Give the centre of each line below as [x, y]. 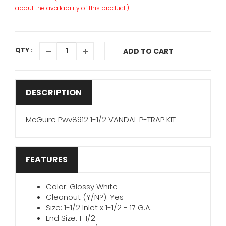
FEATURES [47, 160]
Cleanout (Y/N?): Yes [85, 197]
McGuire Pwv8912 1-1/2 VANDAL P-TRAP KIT [101, 119]
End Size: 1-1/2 [71, 218]
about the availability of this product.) [72, 8]
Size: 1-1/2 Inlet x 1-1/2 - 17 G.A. [99, 208]
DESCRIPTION [54, 93]
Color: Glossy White [82, 186]
